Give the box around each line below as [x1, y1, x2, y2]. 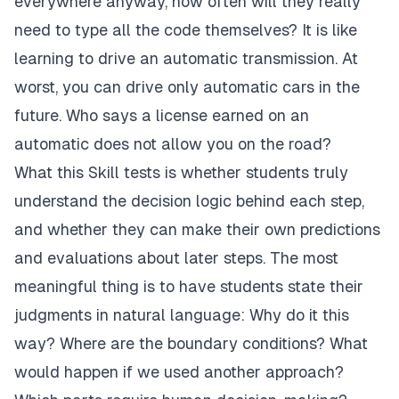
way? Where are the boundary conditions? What [14, 334, 368, 354]
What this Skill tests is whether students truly [14, 163, 348, 183]
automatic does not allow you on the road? [14, 134, 331, 154]
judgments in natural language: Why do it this [14, 305, 349, 325]
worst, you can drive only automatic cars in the [14, 77, 360, 97]
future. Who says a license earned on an [14, 106, 309, 126]
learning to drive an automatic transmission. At [14, 49, 358, 69]
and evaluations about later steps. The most [14, 248, 338, 268]
